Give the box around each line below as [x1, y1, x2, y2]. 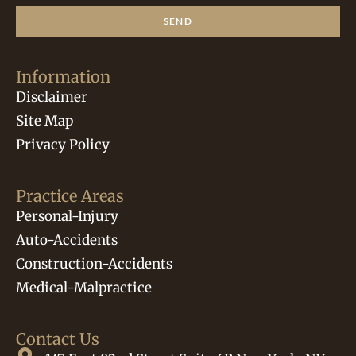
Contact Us [16, 329, 99, 350]
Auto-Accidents [16, 231, 118, 250]
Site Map [16, 112, 73, 130]
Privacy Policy [16, 136, 110, 154]
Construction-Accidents [16, 255, 172, 273]
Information [16, 67, 110, 87]
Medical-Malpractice [16, 279, 152, 297]
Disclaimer [16, 88, 87, 106]
